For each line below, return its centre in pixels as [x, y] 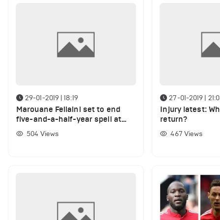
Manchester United [52, 129]
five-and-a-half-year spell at [69, 119]
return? [174, 119]
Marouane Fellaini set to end [68, 109]
